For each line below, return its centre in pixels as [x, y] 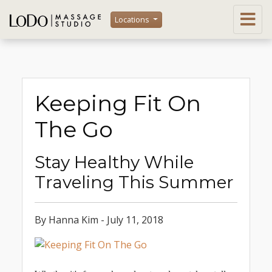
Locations [133, 19]
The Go [74, 129]
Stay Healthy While [114, 162]
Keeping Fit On [118, 103]
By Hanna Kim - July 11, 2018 [99, 220]
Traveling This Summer [134, 182]
